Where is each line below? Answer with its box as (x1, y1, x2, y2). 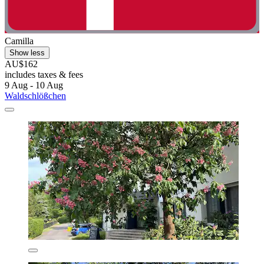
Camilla (5, 36, 34, 47)
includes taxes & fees (5, 70, 83, 80)
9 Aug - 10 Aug (5, 80, 63, 91)
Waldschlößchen (5, 91, 66, 101)
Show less (9, 48, 45, 58)
